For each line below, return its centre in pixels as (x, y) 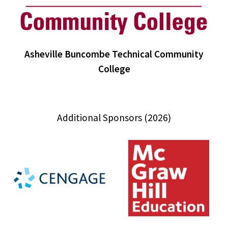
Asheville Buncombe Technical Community (114, 54)
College (114, 68)
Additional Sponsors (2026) (114, 117)
